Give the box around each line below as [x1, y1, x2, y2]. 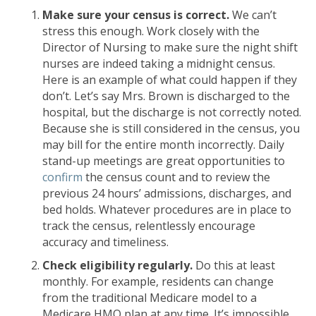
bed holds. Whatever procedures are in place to [42, 202, 291, 217]
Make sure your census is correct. [42, 7, 229, 23]
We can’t [229, 7, 276, 23]
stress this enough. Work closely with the [42, 23, 260, 39]
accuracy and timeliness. [42, 234, 169, 250]
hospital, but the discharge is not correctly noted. [42, 104, 301, 120]
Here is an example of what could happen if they [42, 72, 297, 87]
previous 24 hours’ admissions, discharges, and [42, 186, 291, 201]
